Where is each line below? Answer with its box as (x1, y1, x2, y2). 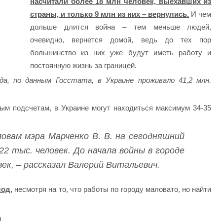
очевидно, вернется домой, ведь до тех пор (30, 36, 212, 44)
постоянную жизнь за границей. (30, 61, 137, 70)
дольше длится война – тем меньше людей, (30, 23, 212, 32)
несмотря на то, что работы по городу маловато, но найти (12, 184, 212, 193)
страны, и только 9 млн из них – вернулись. (30, 10, 189, 19)
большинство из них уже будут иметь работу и (30, 48, 212, 57)
